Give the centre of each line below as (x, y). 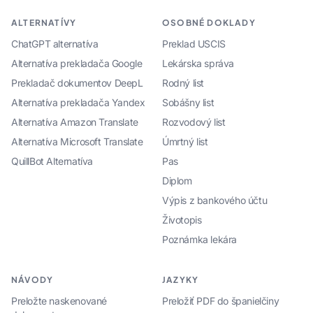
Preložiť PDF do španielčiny (221, 301)
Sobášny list (188, 103)
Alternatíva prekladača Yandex (78, 103)
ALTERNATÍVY (44, 23)
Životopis (182, 220)
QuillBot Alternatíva (52, 161)
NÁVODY (32, 280)
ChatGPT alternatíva (55, 44)
